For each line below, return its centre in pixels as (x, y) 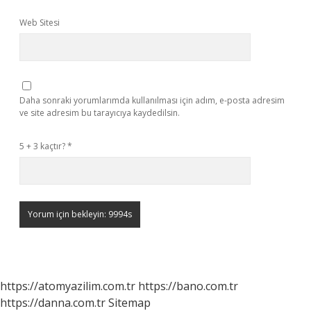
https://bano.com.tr (188, 286)
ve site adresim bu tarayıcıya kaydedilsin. (100, 113)
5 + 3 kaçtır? (43, 146)
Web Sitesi (40, 23)
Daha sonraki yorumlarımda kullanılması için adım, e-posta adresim (152, 100)
